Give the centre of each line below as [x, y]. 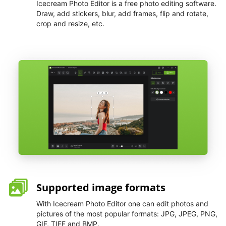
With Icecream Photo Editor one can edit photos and [122, 203]
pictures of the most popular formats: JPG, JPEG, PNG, [127, 213]
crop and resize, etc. [70, 24]
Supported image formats [101, 187]
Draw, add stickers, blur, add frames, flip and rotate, [122, 14]
